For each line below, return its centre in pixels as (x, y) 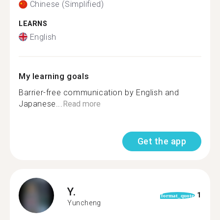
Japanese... (41, 104)
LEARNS (33, 24)
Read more (82, 104)
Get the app (162, 141)
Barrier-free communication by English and (99, 92)
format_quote (177, 195)
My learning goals (54, 76)
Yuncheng (84, 203)
